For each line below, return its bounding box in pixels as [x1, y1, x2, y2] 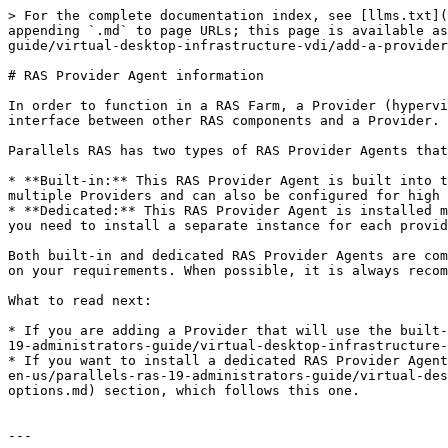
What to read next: [8, 293, 152, 308]
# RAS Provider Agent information [8, 68, 264, 83]
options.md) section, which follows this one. [8, 383, 360, 398]
